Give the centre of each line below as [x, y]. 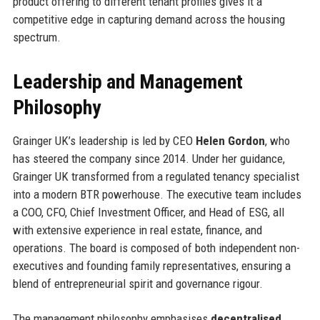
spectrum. [36, 37]
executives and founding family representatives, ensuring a [151, 265]
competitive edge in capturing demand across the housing [149, 19]
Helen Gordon [230, 140]
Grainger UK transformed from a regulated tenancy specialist [156, 176]
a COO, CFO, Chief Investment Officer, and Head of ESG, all [148, 212]
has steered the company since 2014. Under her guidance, [149, 158]
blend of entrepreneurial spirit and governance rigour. [137, 283]
